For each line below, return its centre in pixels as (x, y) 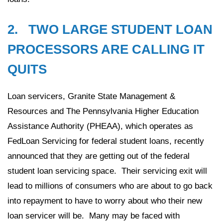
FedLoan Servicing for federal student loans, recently (106, 141)
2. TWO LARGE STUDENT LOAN (110, 29)
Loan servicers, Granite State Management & (91, 96)
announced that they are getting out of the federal (99, 156)
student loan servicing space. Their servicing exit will (107, 171)
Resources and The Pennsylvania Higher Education (103, 111)
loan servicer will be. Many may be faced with (94, 216)
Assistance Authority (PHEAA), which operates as (100, 126)
